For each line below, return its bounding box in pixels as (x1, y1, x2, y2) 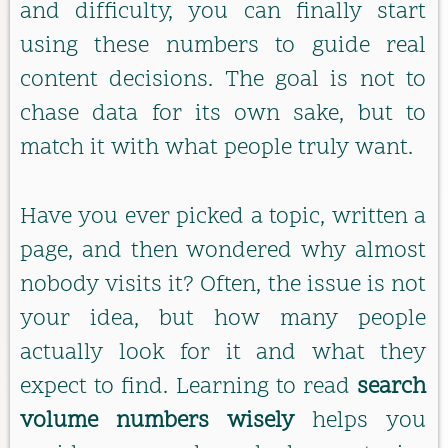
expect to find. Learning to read (20, 371, 357, 403)
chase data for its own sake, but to (20, 99, 426, 131)
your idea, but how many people (20, 303, 426, 335)
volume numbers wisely (20, 405, 294, 437)
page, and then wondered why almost (20, 235, 426, 267)
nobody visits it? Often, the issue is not (20, 269, 426, 301)
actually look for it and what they (20, 337, 426, 369)
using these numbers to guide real (20, 31, 426, 63)
